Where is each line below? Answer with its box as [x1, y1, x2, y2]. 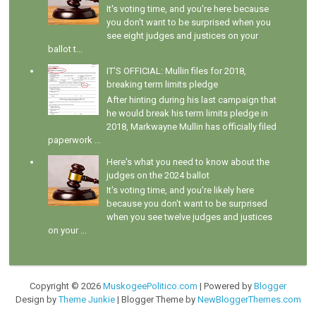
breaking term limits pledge [106, 79, 218, 90]
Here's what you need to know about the [106, 156, 269, 167]
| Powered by [197, 281, 254, 292]
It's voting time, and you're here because [106, 4, 269, 15]
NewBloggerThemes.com [197, 294, 301, 305]
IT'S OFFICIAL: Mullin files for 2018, [106, 66, 246, 77]
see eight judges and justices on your [106, 30, 258, 42]
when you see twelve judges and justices [106, 212, 272, 223]
